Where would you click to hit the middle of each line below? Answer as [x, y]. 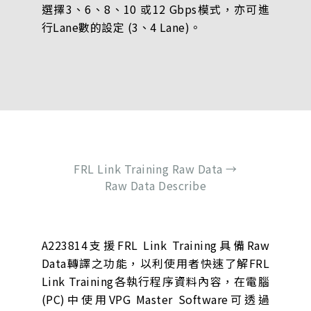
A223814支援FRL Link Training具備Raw [155, 245]
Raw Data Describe [155, 186]
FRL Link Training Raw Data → [155, 169]
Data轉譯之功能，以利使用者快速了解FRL [155, 263]
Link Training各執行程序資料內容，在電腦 [155, 281]
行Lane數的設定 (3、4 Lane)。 [121, 27]
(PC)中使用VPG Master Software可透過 [155, 300]
